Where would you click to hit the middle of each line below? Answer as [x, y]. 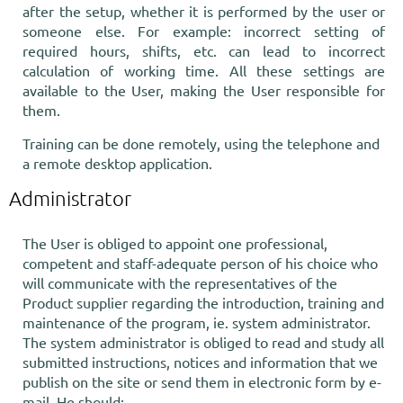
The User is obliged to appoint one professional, [175, 243]
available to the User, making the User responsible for [204, 90]
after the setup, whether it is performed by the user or [204, 11]
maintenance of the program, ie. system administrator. [197, 322]
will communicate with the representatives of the [180, 282]
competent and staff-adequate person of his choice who [200, 263]
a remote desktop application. [117, 163]
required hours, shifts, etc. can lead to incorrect [204, 50]
